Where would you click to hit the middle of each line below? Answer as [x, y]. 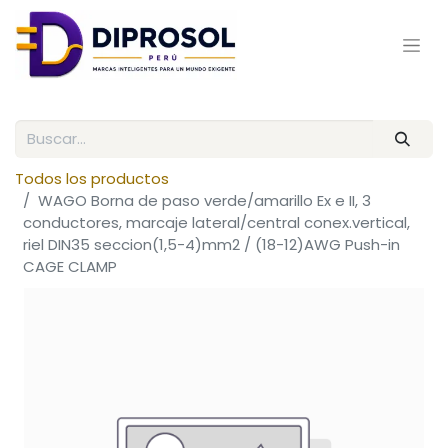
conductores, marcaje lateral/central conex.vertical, [216, 223]
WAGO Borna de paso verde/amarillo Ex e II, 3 [204, 201]
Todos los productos [92, 179]
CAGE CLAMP [70, 267]
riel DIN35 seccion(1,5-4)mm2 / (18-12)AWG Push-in [211, 245]
